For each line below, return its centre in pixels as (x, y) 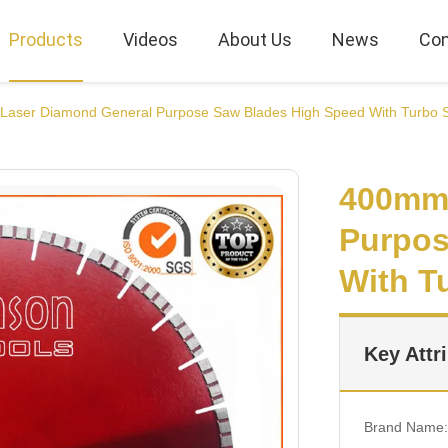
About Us (254, 39)
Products (45, 39)
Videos (150, 39)
